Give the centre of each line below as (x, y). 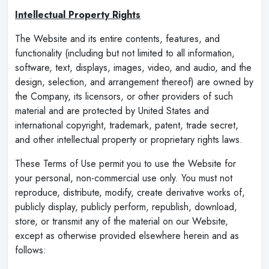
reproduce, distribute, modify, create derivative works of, (130, 192)
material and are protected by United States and (112, 110)
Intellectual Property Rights (78, 14)
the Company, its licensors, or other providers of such (124, 96)
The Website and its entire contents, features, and (117, 38)
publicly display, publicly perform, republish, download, (126, 207)
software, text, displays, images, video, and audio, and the (133, 67)
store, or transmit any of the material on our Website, (122, 221)
